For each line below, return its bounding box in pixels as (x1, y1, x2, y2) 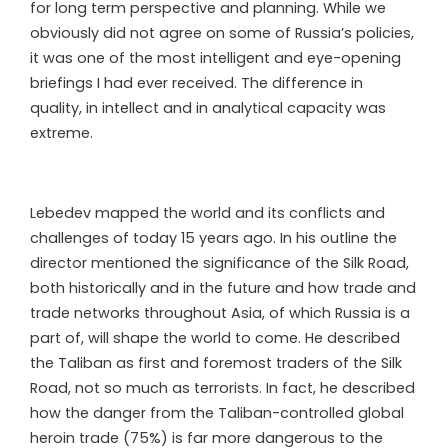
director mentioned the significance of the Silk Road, (30, 252, 409, 273)
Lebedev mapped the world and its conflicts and (30, 202, 385, 223)
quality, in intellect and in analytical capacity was (30, 97, 386, 118)
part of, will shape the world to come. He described (30, 327, 400, 348)
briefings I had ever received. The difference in (30, 72, 363, 93)
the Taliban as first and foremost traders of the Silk (30, 352, 402, 373)
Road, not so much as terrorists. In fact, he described (30, 377, 415, 398)
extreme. (30, 122, 93, 143)
